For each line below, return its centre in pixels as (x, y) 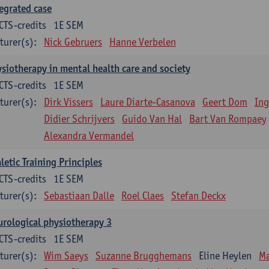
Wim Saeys (66, 255)
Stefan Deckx (198, 195)
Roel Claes (143, 195)
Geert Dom (225, 102)
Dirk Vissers (68, 102)
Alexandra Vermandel (89, 135)
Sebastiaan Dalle (79, 195)
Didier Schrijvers (79, 119)
